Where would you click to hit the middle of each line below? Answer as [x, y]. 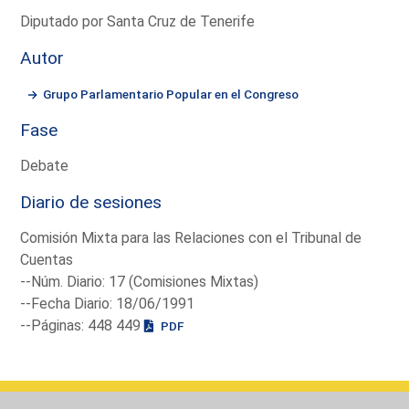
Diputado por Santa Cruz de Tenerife [138, 21]
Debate [45, 165]
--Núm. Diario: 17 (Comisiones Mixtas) [140, 281]
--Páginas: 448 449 [83, 325]
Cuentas [47, 259]
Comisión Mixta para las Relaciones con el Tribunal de [191, 237]
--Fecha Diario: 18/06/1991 [108, 303]
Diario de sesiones [91, 202]
